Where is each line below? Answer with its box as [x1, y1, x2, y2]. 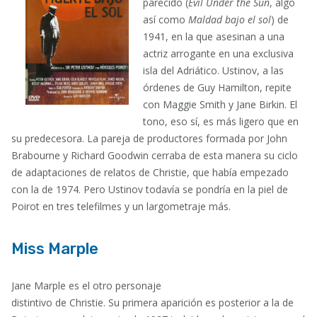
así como [142, 12, 188, 26]
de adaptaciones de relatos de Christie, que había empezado [11, 165, 289, 179]
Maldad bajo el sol [188, 12, 271, 26]
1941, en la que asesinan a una [142, 29, 284, 43]
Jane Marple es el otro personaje [11, 278, 161, 292]
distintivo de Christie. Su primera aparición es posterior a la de [11, 295, 294, 309]
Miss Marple [11, 238, 98, 258]
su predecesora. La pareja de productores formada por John [11, 131, 287, 145]
